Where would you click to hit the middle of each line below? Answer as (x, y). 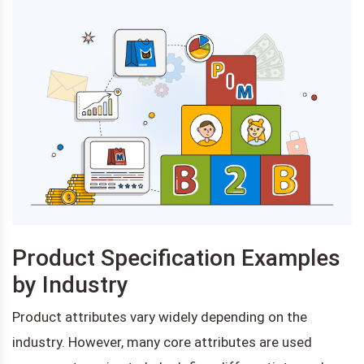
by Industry (70, 284)
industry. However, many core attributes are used (162, 342)
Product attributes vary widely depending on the (160, 316)
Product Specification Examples (176, 258)
